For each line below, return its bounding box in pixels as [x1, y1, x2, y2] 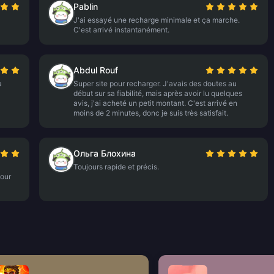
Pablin [73, 1, 98, 12]
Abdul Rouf [73, 65, 119, 75]
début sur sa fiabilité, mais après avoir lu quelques [73, 89, 243, 98]
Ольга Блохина [73, 148, 136, 158]
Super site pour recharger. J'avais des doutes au [73, 79, 237, 88]
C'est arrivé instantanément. [73, 25, 170, 34]
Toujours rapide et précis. [73, 162, 160, 171]
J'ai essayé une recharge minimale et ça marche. [73, 15, 240, 24]
